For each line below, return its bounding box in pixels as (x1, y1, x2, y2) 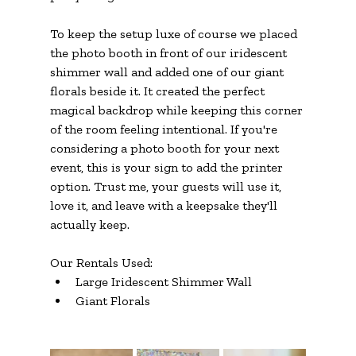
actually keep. (49, 216, 130, 232)
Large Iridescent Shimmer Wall (75, 273, 252, 289)
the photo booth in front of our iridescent (49, 44, 290, 60)
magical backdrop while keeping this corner (49, 102, 306, 118)
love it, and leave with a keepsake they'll (49, 197, 281, 213)
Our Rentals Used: (49, 254, 153, 270)
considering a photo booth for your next (49, 140, 282, 156)
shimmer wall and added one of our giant (49, 64, 287, 79)
